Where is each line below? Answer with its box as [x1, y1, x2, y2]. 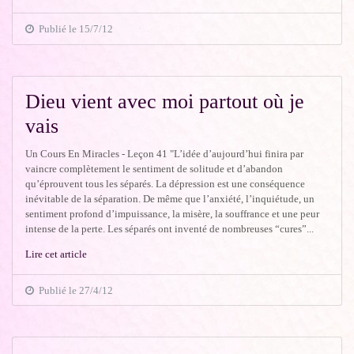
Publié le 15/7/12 [34, 22, 114, 35]
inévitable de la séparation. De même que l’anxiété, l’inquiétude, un [25, 192, 315, 205]
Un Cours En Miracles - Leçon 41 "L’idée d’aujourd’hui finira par [25, 147, 304, 160]
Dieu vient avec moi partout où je [25, 89, 305, 113]
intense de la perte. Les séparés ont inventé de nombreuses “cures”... [25, 222, 314, 235]
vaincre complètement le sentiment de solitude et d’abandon [25, 162, 284, 175]
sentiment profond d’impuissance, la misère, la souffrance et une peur [25, 207, 320, 220]
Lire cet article [25, 247, 88, 260]
